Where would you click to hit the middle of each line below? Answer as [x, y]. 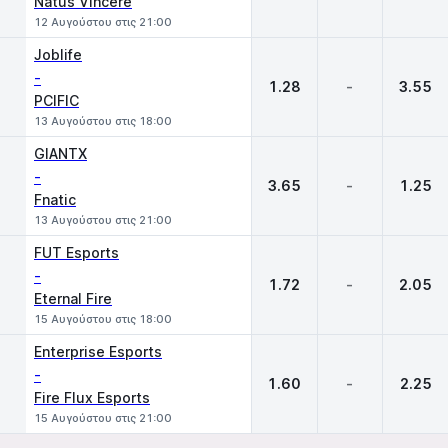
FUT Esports [76, 252]
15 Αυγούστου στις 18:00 [103, 319]
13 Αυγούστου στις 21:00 [103, 220]
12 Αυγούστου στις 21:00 [103, 22]
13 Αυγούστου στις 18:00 [103, 121]
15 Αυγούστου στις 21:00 [103, 418]
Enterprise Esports [98, 351]
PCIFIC [56, 100]
